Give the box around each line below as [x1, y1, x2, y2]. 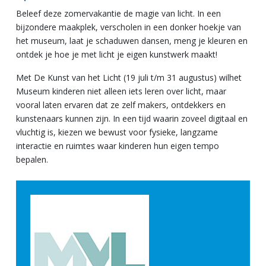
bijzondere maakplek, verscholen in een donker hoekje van [16, 21, 241, 33]
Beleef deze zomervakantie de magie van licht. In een [16, 7, 221, 19]
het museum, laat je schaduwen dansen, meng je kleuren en [16, 34, 248, 46]
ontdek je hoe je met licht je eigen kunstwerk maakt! [16, 48, 217, 60]
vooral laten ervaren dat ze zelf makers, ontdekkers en [16, 99, 226, 110]
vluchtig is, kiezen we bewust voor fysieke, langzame [16, 126, 218, 138]
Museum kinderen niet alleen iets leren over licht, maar [16, 85, 226, 97]
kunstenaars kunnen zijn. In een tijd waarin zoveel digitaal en [16, 112, 248, 124]
